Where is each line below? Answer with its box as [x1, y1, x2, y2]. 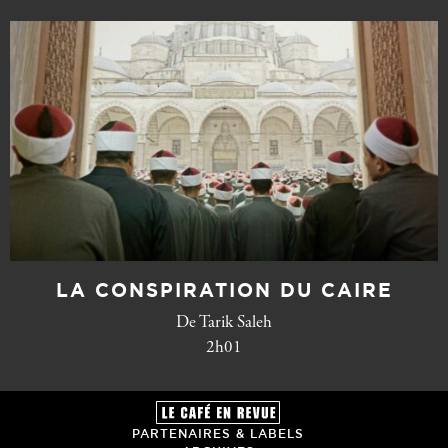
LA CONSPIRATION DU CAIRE [55, 279, 393, 301]
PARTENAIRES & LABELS [132, 426, 304, 440]
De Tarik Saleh [176, 315, 272, 333]
